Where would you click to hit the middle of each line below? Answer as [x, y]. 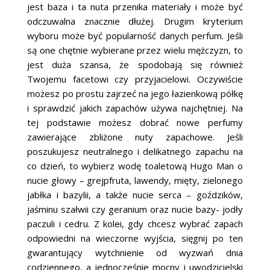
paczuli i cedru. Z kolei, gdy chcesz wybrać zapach [135, 223]
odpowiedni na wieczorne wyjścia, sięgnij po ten [135, 238]
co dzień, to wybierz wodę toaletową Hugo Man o [135, 165]
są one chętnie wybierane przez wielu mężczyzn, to [135, 50]
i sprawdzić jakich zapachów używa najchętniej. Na [135, 108]
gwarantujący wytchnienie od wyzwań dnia [135, 252]
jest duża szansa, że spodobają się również [135, 64]
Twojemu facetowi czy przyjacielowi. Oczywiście [135, 79]
